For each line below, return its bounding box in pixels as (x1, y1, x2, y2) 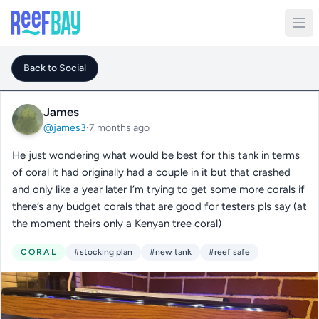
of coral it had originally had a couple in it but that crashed (12, 166, 291, 179)
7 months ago (89, 122, 150, 134)
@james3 (43, 122, 86, 134)
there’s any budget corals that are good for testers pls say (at (12, 200, 307, 213)
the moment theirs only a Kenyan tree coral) (12, 217, 221, 230)
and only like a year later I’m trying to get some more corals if (12, 183, 305, 196)
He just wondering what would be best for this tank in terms (12, 149, 300, 162)
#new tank (149, 247, 192, 257)
